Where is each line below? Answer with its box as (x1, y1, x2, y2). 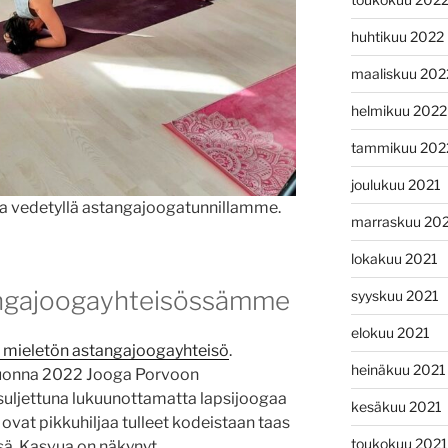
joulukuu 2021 (350, 175, 441, 193)
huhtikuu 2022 (350, 27, 444, 45)
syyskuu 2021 (350, 286, 439, 304)
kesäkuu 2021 (350, 397, 442, 415)
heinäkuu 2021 (350, 360, 446, 378)
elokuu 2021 (350, 323, 430, 341)
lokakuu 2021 (350, 249, 438, 267)
